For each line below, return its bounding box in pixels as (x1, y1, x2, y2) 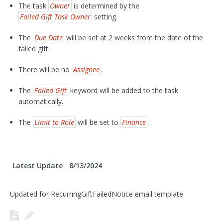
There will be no (18, 65, 72, 74)
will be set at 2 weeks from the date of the (64, 33, 203, 42)
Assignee (73, 65, 100, 74)
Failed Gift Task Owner (19, 12, 91, 21)
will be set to (75, 117, 120, 127)
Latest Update (12, 161, 63, 170)
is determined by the (71, 1, 139, 10)
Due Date (34, 33, 63, 42)
